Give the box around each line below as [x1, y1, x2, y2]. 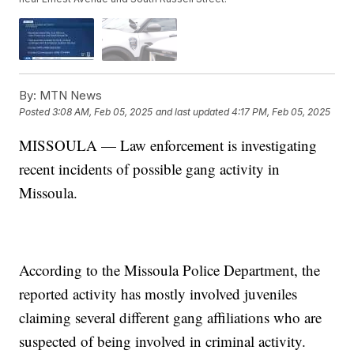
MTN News [36, 87, 103, 103]
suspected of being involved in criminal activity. [19, 330, 307, 351]
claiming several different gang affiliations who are [19, 307, 322, 327]
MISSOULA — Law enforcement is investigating [19, 134, 318, 155]
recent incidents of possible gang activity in [19, 158, 281, 179]
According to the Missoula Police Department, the [19, 259, 321, 280]
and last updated [156, 106, 230, 119]
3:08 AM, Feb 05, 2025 [52, 106, 153, 119]
